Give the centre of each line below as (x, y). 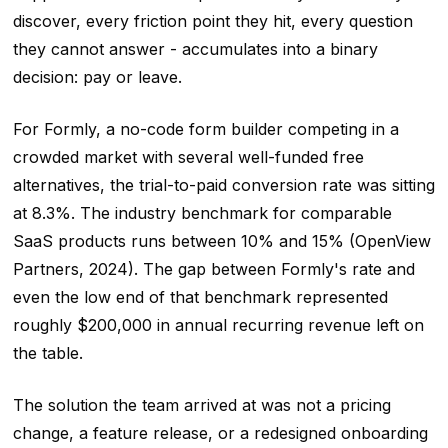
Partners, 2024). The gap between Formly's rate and (213, 269)
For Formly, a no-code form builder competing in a (205, 129)
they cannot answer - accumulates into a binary (195, 49)
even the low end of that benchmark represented (200, 297)
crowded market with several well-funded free (188, 157)
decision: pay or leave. (97, 77)
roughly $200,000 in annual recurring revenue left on (218, 325)
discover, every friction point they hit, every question (212, 21)
